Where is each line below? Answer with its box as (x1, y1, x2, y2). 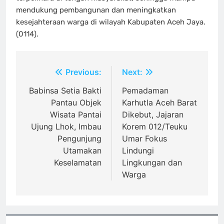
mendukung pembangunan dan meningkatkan (16, 5, 176, 14)
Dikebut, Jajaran (122, 109, 183, 120)
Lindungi (122, 145, 154, 156)
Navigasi (25, 67, 76, 82)
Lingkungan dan (122, 157, 182, 168)
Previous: (65, 67, 101, 77)
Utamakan (63, 145, 101, 156)
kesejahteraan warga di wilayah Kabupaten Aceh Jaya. (16, 17, 205, 26)
